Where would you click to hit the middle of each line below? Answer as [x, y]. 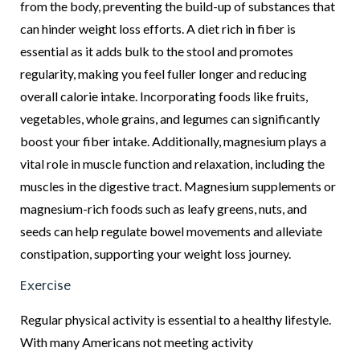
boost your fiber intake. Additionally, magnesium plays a [173, 141]
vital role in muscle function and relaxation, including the [172, 163]
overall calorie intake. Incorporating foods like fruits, [164, 96]
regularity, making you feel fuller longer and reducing [164, 73]
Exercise [45, 286]
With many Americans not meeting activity [137, 342]
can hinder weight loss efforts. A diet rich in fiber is [158, 28]
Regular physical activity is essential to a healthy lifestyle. [176, 320]
